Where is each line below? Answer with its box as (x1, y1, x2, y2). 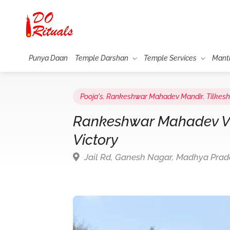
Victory (73, 131, 118, 148)
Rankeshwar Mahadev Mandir (106, 92, 203, 101)
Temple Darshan (74, 54, 128, 62)
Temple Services (143, 54, 197, 62)
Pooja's (80, 92, 103, 101)
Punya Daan (28, 54, 68, 62)
